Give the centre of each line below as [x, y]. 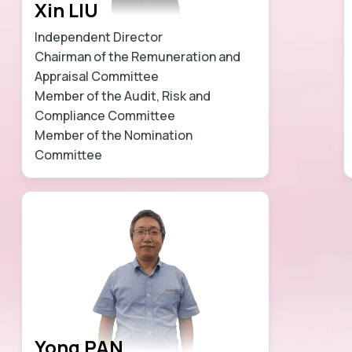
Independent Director [98, 37]
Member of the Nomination [113, 135]
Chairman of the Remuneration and [137, 56]
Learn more [204, 154]
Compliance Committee [104, 115]
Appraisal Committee [96, 76]
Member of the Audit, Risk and [122, 95]
